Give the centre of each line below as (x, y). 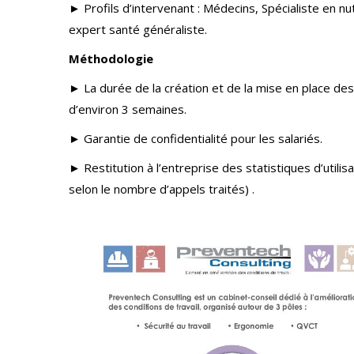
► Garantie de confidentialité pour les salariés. (196, 138)
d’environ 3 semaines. (128, 109)
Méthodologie (111, 58)
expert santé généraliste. (138, 29)
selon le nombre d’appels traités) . (162, 189)
